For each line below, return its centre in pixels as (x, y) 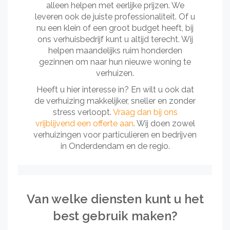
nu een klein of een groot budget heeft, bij (115, 28)
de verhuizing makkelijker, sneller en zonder (115, 101)
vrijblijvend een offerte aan (84, 123)
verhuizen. (115, 73)
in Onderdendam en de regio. (115, 146)
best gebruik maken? (115, 216)
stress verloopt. (83, 112)
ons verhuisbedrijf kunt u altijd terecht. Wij (115, 39)
